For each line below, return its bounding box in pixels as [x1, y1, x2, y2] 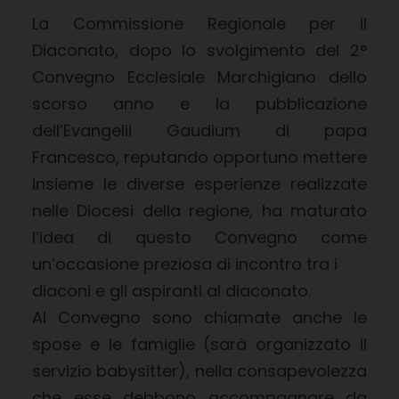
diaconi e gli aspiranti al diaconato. [32, 279, 311, 302]
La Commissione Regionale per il [32, 12, 367, 35]
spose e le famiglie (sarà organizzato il [32, 332, 367, 355]
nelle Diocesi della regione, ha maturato [32, 199, 367, 222]
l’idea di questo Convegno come [32, 225, 367, 248]
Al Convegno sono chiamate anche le [32, 305, 367, 329]
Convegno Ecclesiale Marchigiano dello [32, 65, 367, 88]
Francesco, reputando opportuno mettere [32, 145, 367, 168]
